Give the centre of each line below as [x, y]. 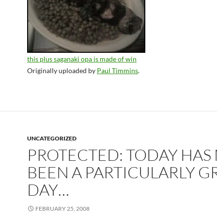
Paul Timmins [117, 70]
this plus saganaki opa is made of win [82, 59]
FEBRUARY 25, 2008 [62, 209]
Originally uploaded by [62, 70]
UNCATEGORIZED [52, 138]
